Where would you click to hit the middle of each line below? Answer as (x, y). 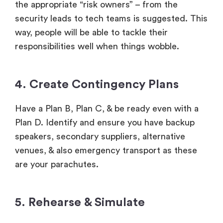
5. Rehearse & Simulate (80, 202)
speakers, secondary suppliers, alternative (100, 136)
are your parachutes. (57, 164)
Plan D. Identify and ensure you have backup (105, 122)
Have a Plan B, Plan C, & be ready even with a (107, 108)
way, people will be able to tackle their (91, 32)
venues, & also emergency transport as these (106, 150)
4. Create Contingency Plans (97, 84)
